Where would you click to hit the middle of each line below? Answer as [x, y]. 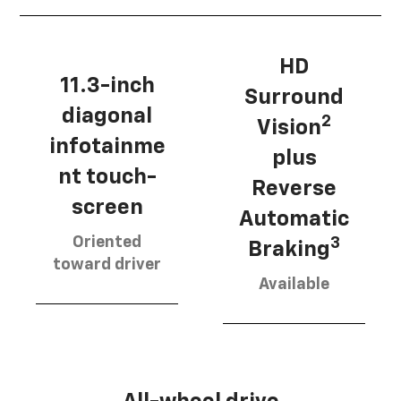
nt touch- [107, 178]
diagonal [107, 117]
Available [294, 284]
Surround [294, 97]
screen [107, 208]
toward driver [107, 265]
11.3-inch [107, 86]
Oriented [107, 243]
